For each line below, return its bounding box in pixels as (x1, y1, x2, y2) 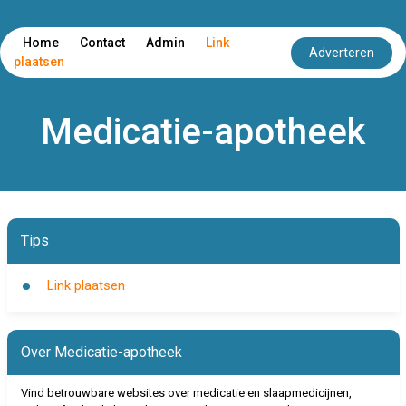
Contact (80, 35, 125, 50)
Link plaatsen (46, 277, 125, 294)
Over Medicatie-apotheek (20, 343, 182, 361)
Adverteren (309, 44, 374, 60)
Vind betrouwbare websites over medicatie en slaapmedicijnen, (20, 386, 352, 400)
